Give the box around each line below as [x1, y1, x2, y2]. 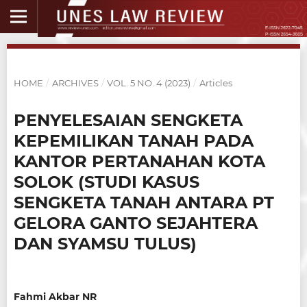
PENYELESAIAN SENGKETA [13, 110, 243, 130]
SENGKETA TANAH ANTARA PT [13, 192, 274, 212]
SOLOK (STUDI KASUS [13, 171, 199, 192]
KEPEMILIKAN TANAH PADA [13, 130, 254, 151]
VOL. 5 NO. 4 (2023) [107, 77, 191, 88]
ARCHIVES [51, 77, 99, 88]
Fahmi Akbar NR [13, 290, 97, 303]
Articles [199, 77, 232, 88]
